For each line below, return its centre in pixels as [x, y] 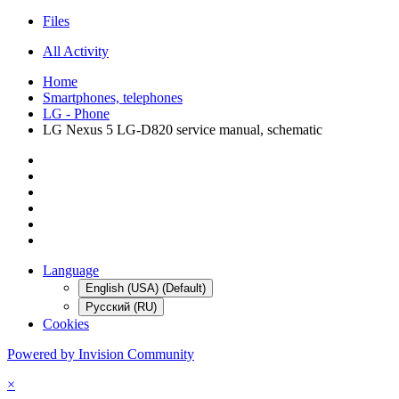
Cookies [66, 323]
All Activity [76, 51]
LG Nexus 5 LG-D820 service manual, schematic [183, 129]
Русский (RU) [121, 306]
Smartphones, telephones [113, 97]
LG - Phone [76, 113]
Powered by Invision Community [101, 354]
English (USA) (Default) [146, 288]
